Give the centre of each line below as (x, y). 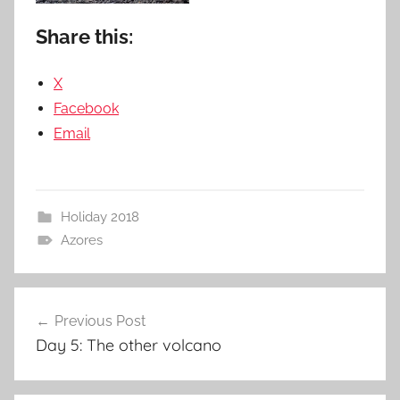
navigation (72, 334)
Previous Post (100, 321)
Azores (81, 240)
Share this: (84, 36)
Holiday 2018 (100, 217)
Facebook (86, 108)
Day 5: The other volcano (129, 345)
